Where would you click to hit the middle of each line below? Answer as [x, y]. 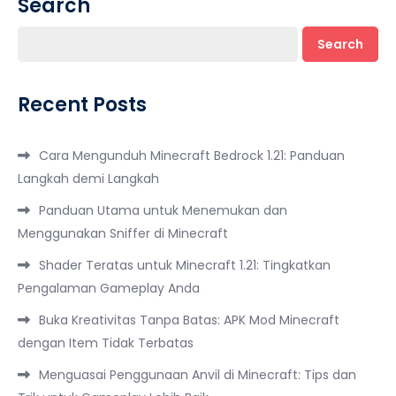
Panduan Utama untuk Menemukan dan [163, 210]
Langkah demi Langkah [88, 179]
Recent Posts [82, 105]
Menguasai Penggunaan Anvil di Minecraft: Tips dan [198, 375]
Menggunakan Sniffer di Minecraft [123, 233]
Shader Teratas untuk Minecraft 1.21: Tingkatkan [185, 265]
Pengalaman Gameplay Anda [109, 288]
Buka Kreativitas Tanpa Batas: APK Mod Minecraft [189, 320]
